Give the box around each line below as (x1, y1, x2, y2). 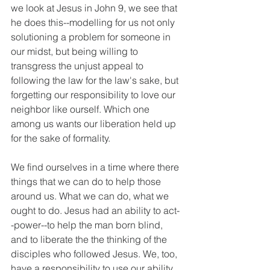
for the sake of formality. (11, 132, 113, 144)
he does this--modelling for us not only (11, 16, 177, 28)
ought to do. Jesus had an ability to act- (11, 204, 180, 216)
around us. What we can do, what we (11, 190, 171, 202)
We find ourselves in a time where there (11, 161, 181, 173)
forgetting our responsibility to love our (11, 89, 178, 101)
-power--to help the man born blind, (11, 219, 165, 231)
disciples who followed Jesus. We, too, (11, 248, 180, 260)
